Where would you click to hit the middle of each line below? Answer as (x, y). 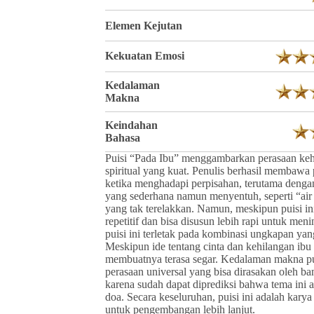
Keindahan (131, 125)
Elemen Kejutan (144, 25)
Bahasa (123, 137)
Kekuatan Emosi (145, 56)
